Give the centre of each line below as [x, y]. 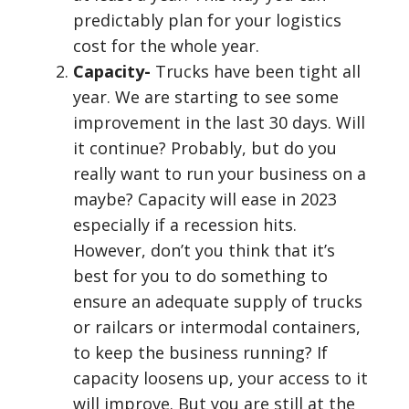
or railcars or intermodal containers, [217, 327]
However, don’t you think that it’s [204, 250]
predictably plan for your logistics [207, 20]
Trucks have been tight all [256, 71]
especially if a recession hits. [185, 225]
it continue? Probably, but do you [205, 148]
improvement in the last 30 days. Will [219, 122]
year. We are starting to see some [206, 97]
